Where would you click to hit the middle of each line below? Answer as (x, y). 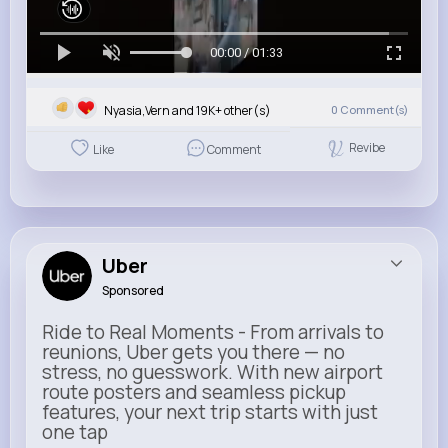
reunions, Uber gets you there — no (193, 352)
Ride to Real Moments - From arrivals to (213, 332)
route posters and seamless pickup (194, 392)
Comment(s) (374, 110)
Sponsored (133, 291)
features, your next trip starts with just (210, 412)
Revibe (367, 148)
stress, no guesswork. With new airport (212, 372)
